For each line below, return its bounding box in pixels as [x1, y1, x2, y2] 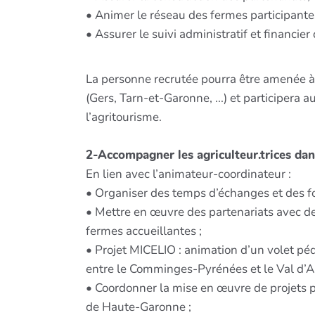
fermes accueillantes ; [86, 222, 202, 239]
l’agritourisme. [86, 108, 162, 125]
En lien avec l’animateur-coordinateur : [86, 165, 291, 182]
